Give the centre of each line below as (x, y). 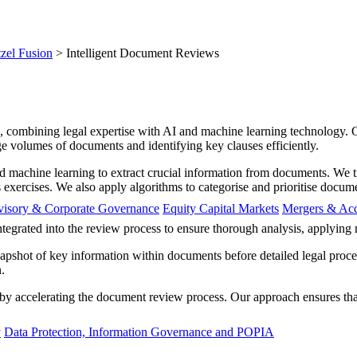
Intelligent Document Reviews (143, 53)
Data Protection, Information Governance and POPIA (139, 331)
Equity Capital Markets (221, 208)
